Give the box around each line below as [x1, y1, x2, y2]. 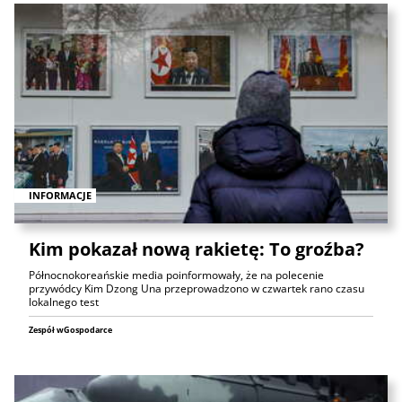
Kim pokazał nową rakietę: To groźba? [29, 236, 364, 261]
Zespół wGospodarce [29, 323, 112, 336]
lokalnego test [29, 293, 99, 310]
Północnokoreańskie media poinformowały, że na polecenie [29, 267, 324, 283]
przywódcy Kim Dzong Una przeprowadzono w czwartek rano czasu [29, 280, 364, 296]
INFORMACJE [29, 188, 92, 202]
